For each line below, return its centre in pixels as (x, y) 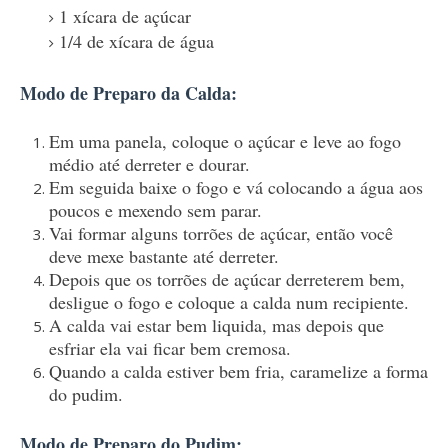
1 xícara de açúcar (124, 15)
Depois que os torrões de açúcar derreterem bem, (226, 278)
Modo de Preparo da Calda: (128, 93)
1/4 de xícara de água (136, 40)
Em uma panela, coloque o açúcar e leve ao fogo (224, 140)
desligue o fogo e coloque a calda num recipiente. (228, 301)
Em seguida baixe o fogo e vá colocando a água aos (235, 186)
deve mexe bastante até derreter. (163, 255)
